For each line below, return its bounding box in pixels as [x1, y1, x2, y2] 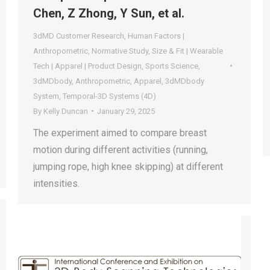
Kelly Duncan [43, 106, 88, 116]
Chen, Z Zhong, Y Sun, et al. [33, 5, 184, 20]
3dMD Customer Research [33, 31, 124, 40]
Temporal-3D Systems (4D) [63, 91, 156, 101]
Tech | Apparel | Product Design [33, 61, 142, 71]
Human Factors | [128, 31, 184, 40]
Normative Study [92, 46, 148, 55]
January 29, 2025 [97, 106, 155, 116]
